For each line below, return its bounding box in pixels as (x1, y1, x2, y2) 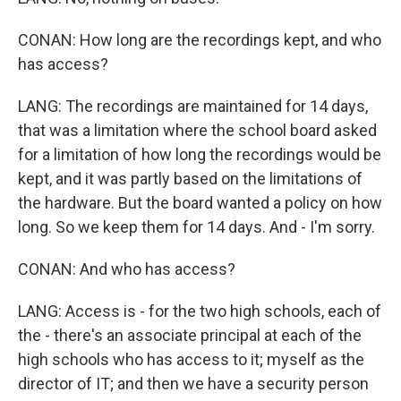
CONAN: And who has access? (18, 260, 235, 278)
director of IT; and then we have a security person (18, 374, 369, 393)
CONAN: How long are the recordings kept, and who (18, 30, 381, 49)
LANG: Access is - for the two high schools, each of (18, 302, 381, 320)
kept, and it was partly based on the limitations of (18, 169, 363, 188)
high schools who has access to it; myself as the (18, 350, 364, 369)
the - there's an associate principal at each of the (18, 326, 362, 345)
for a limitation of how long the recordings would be (18, 145, 381, 164)
